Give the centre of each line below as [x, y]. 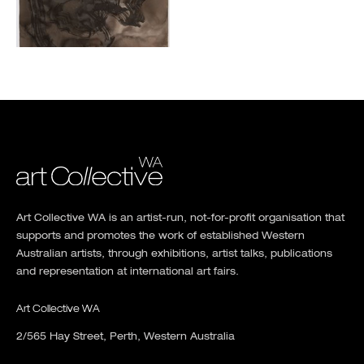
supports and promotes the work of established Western [160, 236]
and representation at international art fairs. [128, 272]
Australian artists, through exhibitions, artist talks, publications [174, 254]
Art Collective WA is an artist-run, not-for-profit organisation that [180, 218]
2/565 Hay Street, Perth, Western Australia [126, 337]
